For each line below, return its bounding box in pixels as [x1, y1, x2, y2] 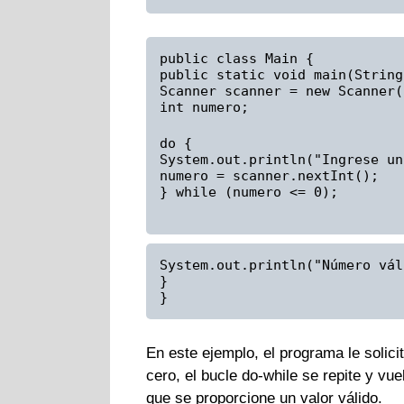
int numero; [160, 98, 249, 115]
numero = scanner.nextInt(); [160, 168, 379, 185]
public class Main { [160, 50, 314, 67]
